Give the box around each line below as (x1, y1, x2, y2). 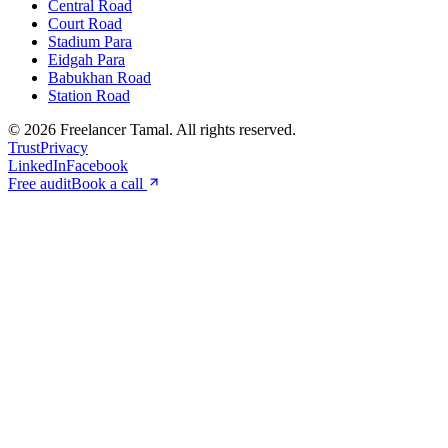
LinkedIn (8, 157, 66, 175)
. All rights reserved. (169, 121, 296, 139)
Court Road (48, 15, 122, 33)
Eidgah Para (48, 51, 125, 69)
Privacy (40, 139, 88, 157)
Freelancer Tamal (60, 121, 169, 139)
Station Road (48, 87, 130, 105)
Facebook (66, 157, 128, 175)
